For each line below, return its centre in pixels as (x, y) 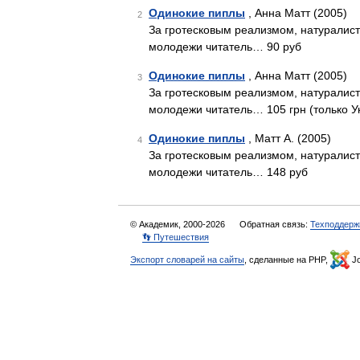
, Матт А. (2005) (288, 138)
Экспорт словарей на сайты (187, 260)
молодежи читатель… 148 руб (228, 172)
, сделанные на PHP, (287, 260)
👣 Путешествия (176, 237)
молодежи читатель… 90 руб (225, 47)
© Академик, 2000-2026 (179, 224)
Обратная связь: (275, 224)
